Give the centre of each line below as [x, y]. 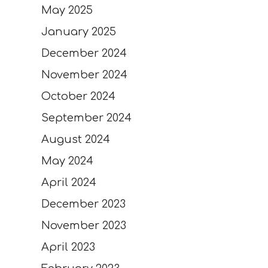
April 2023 [68, 247]
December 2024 [84, 53]
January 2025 [78, 31]
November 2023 [83, 225]
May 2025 [67, 10]
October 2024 [78, 96]
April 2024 [68, 182]
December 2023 [83, 204]
